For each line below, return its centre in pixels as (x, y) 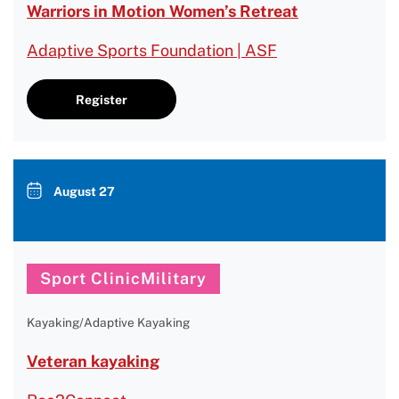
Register (102, 99)
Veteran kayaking (93, 361)
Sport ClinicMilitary (123, 278)
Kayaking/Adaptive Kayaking (108, 322)
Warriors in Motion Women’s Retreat (163, 11)
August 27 (84, 191)
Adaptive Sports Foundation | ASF (152, 50)
